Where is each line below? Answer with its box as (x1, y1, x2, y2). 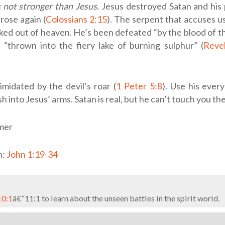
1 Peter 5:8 (116, 80, 162, 92)
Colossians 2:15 (46, 14, 107, 25)
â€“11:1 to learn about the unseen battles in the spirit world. (13, 193, 219, 203)
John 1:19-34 (7, 148, 58, 160)
